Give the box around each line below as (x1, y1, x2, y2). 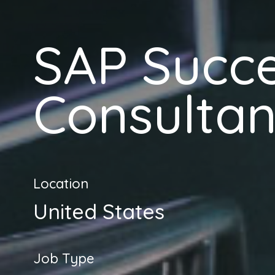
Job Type (33, 250, 95, 267)
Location (33, 175, 88, 192)
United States (33, 198, 165, 225)
